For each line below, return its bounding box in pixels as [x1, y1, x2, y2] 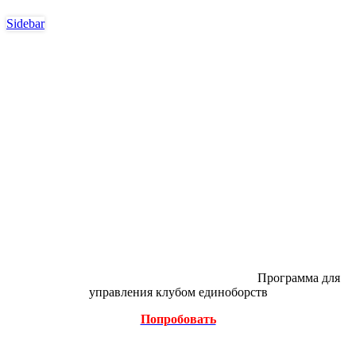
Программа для [254, 270, 340, 284]
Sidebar [6, 16, 44, 30]
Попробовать [140, 311, 216, 326]
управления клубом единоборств [88, 284, 268, 299]
